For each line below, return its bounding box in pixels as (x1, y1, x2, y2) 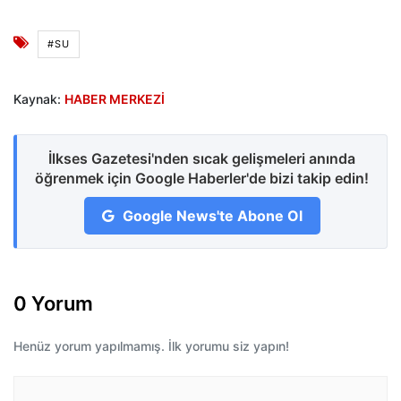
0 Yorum (13, 292, 93, 316)
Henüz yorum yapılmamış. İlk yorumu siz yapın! (13, 338, 289, 354)
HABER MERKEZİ (64, 91, 165, 107)
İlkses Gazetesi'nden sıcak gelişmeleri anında (48, 149, 355, 168)
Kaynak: (13, 91, 64, 107)
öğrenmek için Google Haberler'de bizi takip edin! (35, 169, 369, 188)
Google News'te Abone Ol (118, 207, 303, 226)
